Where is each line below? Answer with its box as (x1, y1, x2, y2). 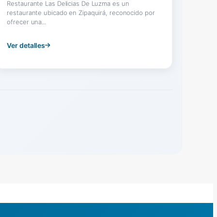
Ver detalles (7, 41, 46, 49)
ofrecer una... (7, 17, 46, 26)
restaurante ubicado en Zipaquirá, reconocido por (7, 8, 155, 16)
